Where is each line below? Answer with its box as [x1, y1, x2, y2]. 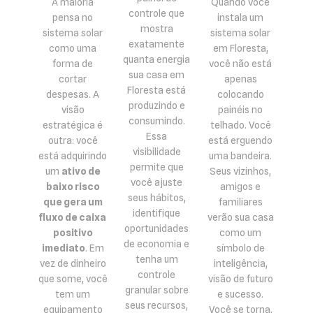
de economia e [124, 238, 189, 250]
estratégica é [43, 119, 103, 131]
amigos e [220, 181, 261, 193]
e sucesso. [217, 289, 263, 300]
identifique [133, 208, 180, 219]
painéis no [218, 104, 263, 116]
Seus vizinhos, [210, 166, 271, 177]
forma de [52, 58, 93, 70]
